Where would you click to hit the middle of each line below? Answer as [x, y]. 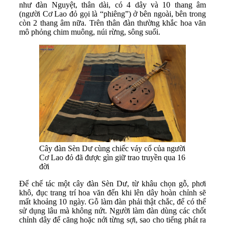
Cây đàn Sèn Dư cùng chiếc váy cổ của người [112, 149]
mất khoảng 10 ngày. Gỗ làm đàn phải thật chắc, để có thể [113, 202]
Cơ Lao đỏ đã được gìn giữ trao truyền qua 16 [112, 158]
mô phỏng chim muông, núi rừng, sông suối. [90, 32]
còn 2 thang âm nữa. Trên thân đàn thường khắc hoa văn [113, 23]
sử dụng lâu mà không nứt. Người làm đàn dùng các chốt [113, 211]
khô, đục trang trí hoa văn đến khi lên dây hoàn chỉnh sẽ [113, 193]
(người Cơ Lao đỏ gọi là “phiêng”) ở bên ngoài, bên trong [113, 14]
